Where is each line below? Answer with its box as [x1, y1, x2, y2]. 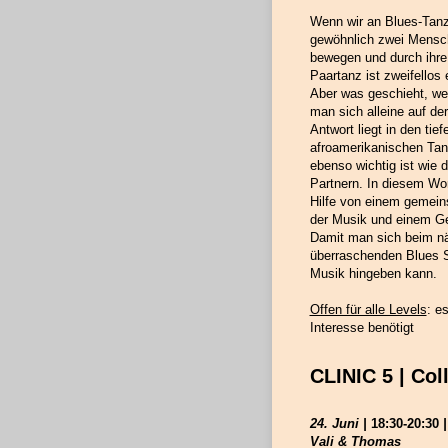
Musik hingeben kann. [309, 266, 437, 282]
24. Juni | [309, 416, 371, 432]
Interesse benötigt [309, 320, 414, 336]
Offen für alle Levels [309, 302, 427, 318]
